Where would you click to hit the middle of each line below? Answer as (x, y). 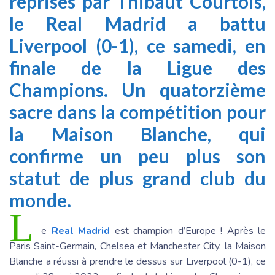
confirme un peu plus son (137, 156)
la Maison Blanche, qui (137, 134)
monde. (42, 200)
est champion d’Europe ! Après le (188, 231)
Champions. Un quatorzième (137, 90)
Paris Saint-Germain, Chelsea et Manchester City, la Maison (137, 246)
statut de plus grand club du (137, 178)
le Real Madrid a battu (137, 23)
